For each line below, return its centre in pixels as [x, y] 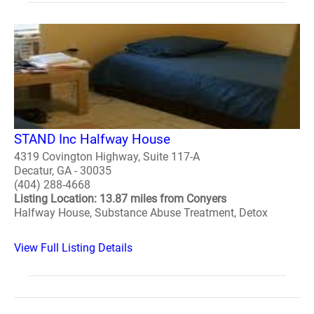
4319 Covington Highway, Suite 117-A [107, 156]
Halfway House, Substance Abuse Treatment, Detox [141, 212]
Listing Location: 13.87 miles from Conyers [120, 198]
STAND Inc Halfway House [92, 139]
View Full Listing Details [73, 247]
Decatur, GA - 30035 [63, 170]
